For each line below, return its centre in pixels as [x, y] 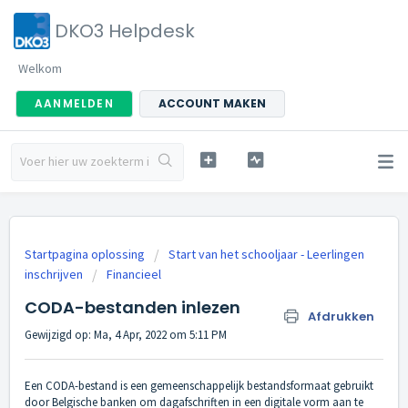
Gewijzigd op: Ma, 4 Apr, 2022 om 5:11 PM [126, 335]
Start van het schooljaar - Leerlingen [266, 254]
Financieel [134, 274]
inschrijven [54, 274]
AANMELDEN [74, 103]
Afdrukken [341, 316]
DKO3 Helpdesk [125, 31]
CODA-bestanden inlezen [133, 307]
